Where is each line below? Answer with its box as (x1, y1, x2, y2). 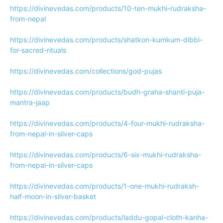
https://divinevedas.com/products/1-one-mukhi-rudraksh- (10, 182, 199, 190)
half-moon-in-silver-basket (10, 192, 96, 201)
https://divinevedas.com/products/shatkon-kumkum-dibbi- (10, 35, 203, 44)
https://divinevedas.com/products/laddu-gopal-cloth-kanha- (10, 213, 208, 222)
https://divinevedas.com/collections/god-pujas (10, 67, 162, 75)
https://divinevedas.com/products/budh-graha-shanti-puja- (10, 88, 205, 96)
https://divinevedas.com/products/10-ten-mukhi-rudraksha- (10, 4, 206, 12)
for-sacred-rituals (10, 46, 66, 54)
